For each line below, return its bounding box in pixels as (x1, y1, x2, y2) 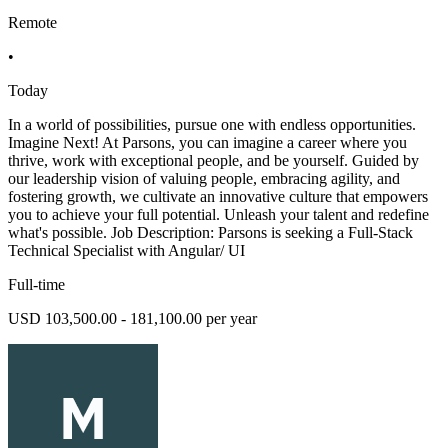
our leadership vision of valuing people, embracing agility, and (8, 170, 400, 188)
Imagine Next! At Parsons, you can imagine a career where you (8, 134, 407, 152)
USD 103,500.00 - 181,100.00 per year (8, 310, 257, 328)
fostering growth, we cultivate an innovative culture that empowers (8, 188, 428, 206)
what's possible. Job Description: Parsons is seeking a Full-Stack (8, 224, 413, 242)
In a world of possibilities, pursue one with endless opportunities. (8, 116, 416, 134)
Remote (8, 14, 57, 32)
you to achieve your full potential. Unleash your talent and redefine (8, 206, 429, 224)
